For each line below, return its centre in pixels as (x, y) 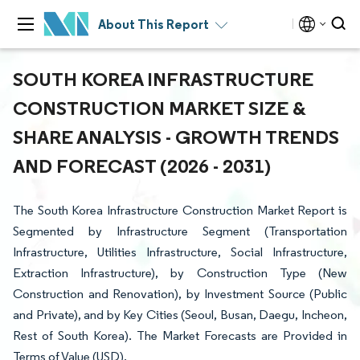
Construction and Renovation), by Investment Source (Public (180, 294)
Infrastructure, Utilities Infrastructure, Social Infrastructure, (180, 252)
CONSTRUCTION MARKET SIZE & (160, 108)
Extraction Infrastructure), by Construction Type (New (180, 273)
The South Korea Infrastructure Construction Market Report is (180, 210)
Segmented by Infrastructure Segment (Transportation (180, 231)
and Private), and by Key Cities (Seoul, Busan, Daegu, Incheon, (180, 315)
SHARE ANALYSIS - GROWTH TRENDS (176, 137)
